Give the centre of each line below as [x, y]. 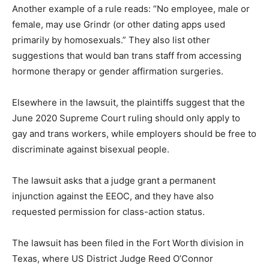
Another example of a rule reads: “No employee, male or [131, 9]
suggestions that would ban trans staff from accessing [127, 56]
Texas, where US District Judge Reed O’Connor [113, 259]
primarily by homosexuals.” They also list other [111, 40]
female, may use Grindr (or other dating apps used [119, 25]
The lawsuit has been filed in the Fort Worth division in [128, 243]
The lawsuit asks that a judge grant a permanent [114, 181]
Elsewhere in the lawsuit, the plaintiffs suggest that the [128, 103]
